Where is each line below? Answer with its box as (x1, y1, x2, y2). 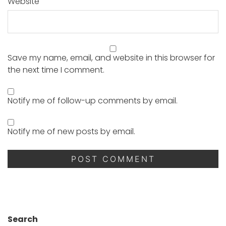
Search (8, 213, 38, 225)
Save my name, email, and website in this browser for (8, 51, 215, 64)
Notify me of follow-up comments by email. (8, 94, 178, 106)
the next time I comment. (8, 64, 104, 76)
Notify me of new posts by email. (8, 125, 135, 137)
